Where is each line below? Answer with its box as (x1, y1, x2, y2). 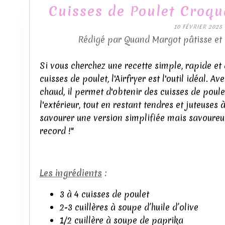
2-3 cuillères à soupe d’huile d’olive (60, 201, 198, 213)
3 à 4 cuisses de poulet (60, 188, 149, 200)
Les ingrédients (40, 167, 102, 179)
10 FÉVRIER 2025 (173, 23, 222, 30)
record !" (40, 125, 74, 137)
